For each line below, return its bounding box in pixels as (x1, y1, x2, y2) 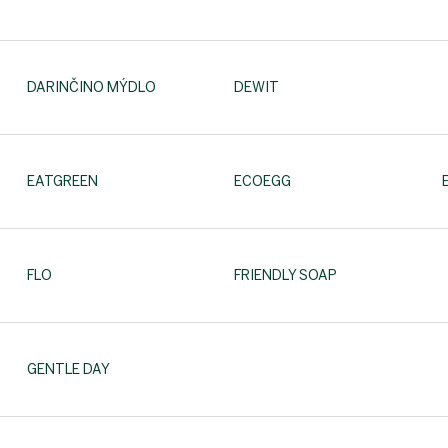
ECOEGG (234, 173, 292, 190)
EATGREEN (27, 173, 98, 190)
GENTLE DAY (27, 361, 110, 378)
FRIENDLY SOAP (234, 267, 338, 284)
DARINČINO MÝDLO (27, 79, 156, 96)
